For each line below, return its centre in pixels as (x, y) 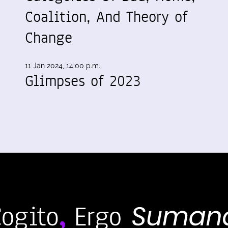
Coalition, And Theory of (106, 17)
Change (49, 37)
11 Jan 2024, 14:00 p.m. (63, 65)
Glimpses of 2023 (83, 81)
